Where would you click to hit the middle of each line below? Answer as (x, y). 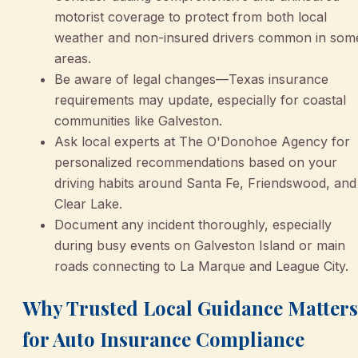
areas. (73, 59)
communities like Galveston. (138, 121)
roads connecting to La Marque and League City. (201, 267)
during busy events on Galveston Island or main (200, 246)
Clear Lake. (88, 204)
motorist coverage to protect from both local (191, 17)
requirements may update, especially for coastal (200, 100)
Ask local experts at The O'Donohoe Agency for (202, 142)
